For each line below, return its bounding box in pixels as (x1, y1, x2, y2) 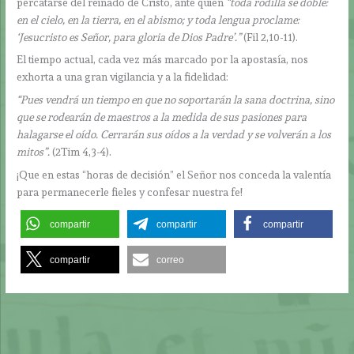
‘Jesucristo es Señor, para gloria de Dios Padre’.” (17, 30, 242, 43)
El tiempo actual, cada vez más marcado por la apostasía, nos (17, 53, 309, 66)
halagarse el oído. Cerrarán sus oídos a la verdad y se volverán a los (17, 128, 332, 141)
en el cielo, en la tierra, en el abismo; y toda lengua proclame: (17, 13, 300, 26)
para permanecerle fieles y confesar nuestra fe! (17, 186, 243, 199)
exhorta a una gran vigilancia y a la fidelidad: (17, 70, 229, 84)
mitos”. (17, 145, 51, 159)
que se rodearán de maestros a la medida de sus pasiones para (17, 111, 307, 124)
